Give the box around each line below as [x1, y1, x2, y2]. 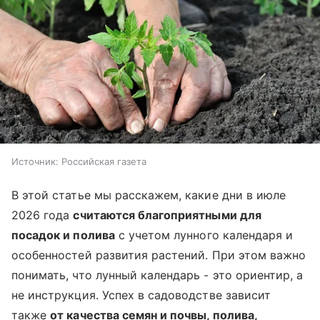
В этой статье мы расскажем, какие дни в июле [11, 187, 286, 202]
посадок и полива [11, 227, 115, 242]
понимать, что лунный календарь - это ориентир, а [11, 267, 304, 282]
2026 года [11, 207, 74, 222]
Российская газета [61, 155, 146, 167]
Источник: [11, 155, 59, 167]
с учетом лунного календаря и [114, 227, 294, 242]
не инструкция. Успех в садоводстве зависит [11, 287, 271, 302]
